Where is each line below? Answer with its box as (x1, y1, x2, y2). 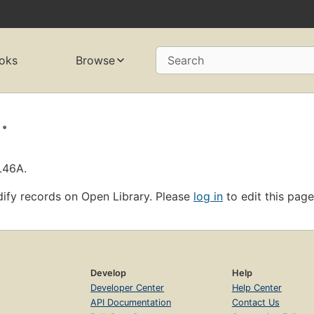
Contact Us (231, 296, 280, 308)
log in (193, 189, 223, 203)
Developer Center (90, 282, 165, 293)
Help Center (231, 282, 282, 293)
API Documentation (90, 296, 172, 308)
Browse (75, 53, 115, 68)
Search (167, 53, 204, 68)
